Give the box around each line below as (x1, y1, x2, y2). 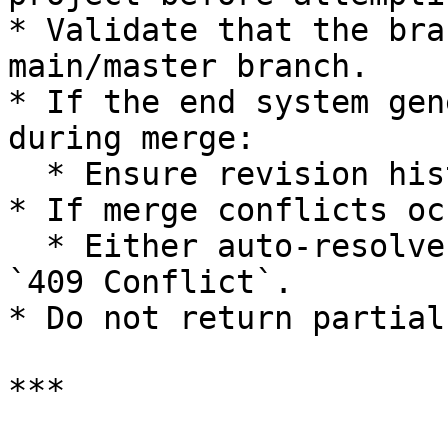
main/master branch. (8, 48, 369, 84)
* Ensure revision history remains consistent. (8, 156, 46, 192)
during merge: (8, 120, 255, 156)
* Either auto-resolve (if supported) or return (8, 228, 46, 264)
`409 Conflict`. (8, 264, 293, 300)
